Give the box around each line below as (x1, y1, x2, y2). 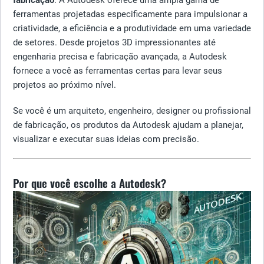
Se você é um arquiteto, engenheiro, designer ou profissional (13, 105, 251, 116)
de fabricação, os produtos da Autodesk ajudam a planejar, (13, 120, 243, 130)
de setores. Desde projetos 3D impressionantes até (13, 37, 216, 48)
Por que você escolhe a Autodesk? (13, 175, 166, 191)
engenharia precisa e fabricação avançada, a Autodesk (13, 51, 227, 62)
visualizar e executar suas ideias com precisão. (13, 134, 199, 144)
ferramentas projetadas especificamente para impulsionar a (13, 9, 247, 19)
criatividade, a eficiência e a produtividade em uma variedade (13, 23, 251, 34)
